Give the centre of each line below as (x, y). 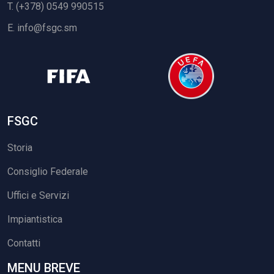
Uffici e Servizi (38, 196)
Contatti (24, 243)
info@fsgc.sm (47, 28)
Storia (20, 148)
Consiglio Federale (48, 172)
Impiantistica (35, 220)
